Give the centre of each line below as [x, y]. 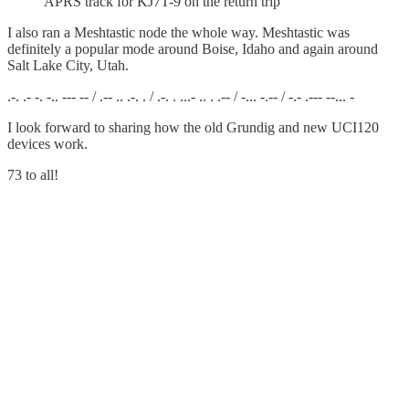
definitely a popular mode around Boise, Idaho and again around [193, 49]
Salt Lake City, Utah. [68, 66]
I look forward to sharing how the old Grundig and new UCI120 [193, 128]
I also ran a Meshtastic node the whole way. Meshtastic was [178, 33]
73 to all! [33, 175]
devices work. [47, 144]
